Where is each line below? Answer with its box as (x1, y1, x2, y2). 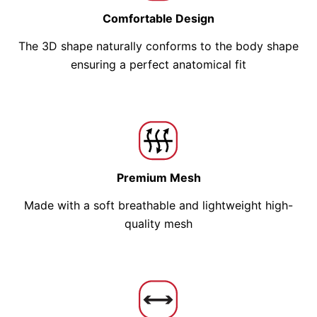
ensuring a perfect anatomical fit (71, 57, 246, 72)
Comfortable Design (103, 11, 214, 26)
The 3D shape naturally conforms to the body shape (18, 39, 299, 54)
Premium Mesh (116, 171, 201, 185)
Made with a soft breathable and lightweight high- (24, 198, 293, 213)
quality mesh (125, 217, 192, 231)
